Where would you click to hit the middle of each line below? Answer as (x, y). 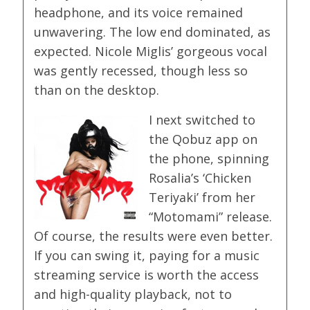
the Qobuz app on (203, 139)
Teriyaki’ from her (202, 198)
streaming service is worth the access (147, 275)
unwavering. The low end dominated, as (153, 32)
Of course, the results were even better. (154, 236)
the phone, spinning (209, 159)
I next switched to (202, 120)
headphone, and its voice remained (139, 13)
